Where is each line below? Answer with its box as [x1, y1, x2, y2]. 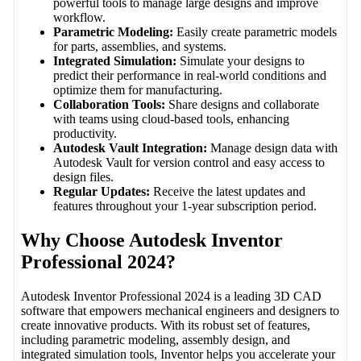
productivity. [53, 126, 118, 140]
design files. [53, 169, 114, 184]
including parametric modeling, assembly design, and [21, 332, 291, 346]
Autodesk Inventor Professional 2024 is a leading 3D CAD [21, 288, 322, 303]
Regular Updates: [53, 184, 151, 198]
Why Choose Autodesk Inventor [21, 229, 284, 251]
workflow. [53, 10, 106, 24]
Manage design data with [207, 140, 338, 155]
